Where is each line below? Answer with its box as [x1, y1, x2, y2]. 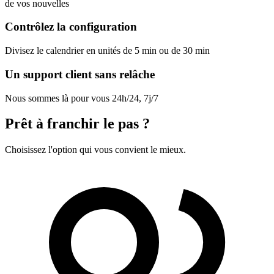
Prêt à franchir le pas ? [5, 116, 150, 132]
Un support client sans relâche [5, 67, 155, 81]
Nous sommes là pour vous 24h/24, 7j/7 [5, 92, 158, 103]
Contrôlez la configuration [5, 20, 137, 34]
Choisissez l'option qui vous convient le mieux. [5, 144, 186, 155]
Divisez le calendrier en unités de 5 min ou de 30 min [5, 45, 210, 56]
